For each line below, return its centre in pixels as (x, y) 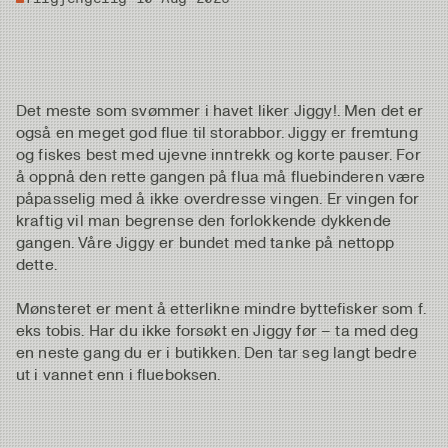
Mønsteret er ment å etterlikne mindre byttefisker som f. (221, 308)
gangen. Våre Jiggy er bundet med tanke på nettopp (205, 242)
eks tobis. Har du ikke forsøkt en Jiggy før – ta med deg (217, 330)
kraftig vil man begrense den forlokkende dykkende (203, 220)
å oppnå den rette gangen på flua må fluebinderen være (221, 176)
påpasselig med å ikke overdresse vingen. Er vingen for (218, 198)
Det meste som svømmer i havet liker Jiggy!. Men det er (220, 110)
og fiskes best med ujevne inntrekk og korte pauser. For (218, 154)
